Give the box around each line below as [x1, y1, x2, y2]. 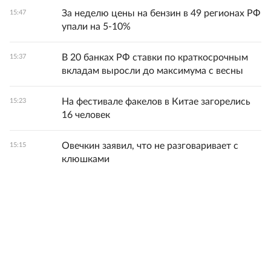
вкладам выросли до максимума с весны [62, 66, 243, 76]
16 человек [62, 110, 110, 120]
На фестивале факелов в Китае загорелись [62, 97, 250, 107]
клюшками [62, 154, 109, 165]
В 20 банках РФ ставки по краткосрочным [62, 53, 248, 63]
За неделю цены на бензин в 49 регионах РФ [62, 8, 261, 19]
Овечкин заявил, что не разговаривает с [62, 141, 238, 151]
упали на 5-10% [62, 22, 131, 32]
